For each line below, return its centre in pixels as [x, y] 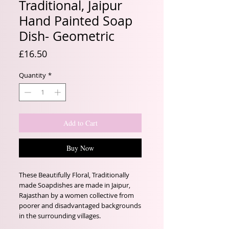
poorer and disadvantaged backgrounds [80, 205]
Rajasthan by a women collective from [76, 195]
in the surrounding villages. [60, 216]
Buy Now [80, 148]
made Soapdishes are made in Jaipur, [75, 185]
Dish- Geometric [67, 36]
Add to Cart [80, 123]
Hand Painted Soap [76, 20]
